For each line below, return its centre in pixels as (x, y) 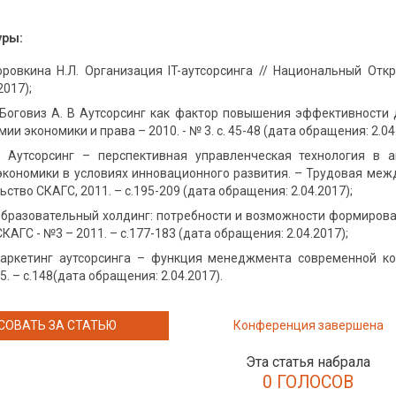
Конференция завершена (308, 325)
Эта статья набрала (308, 362)
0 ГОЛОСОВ (308, 382)
